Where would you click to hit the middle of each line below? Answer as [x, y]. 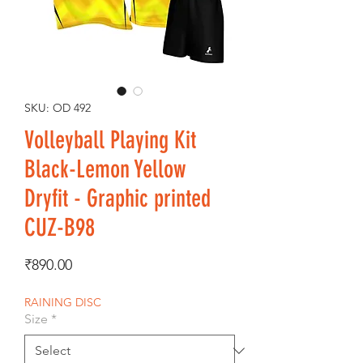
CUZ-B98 [60, 227]
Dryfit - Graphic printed [117, 198]
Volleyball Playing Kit [110, 140]
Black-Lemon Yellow [105, 169]
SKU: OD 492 [58, 107]
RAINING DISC [63, 302]
